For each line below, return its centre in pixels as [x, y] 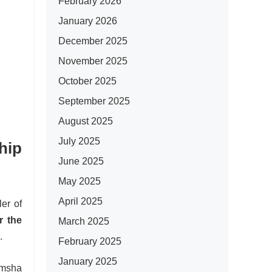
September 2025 [94, 101]
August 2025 [86, 121]
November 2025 [93, 61]
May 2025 [80, 181]
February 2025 [90, 241]
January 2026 [88, 21]
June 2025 [81, 161]
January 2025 [88, 261]
